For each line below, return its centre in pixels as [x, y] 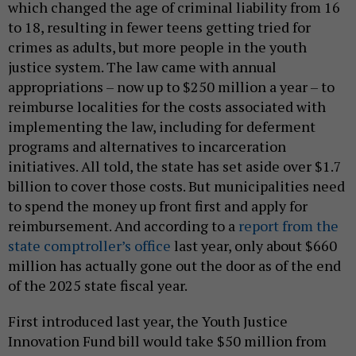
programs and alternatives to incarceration [147, 147]
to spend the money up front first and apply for [158, 206]
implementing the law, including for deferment [162, 127]
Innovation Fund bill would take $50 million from [167, 341]
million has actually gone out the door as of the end [174, 266]
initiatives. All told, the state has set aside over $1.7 [175, 166]
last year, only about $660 [254, 246]
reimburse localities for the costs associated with [167, 107]
